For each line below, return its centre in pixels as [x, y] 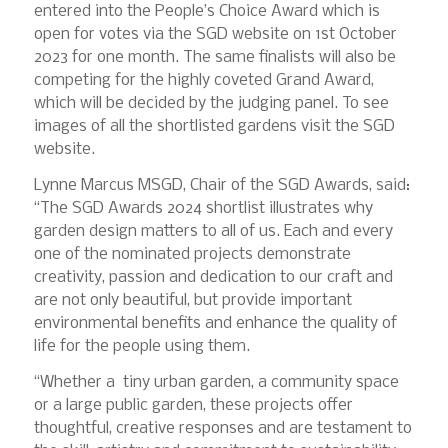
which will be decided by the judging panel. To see [211, 104]
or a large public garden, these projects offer [193, 405]
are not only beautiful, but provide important [192, 300]
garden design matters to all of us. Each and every [213, 231]
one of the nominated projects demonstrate [192, 254]
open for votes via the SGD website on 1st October [215, 35]
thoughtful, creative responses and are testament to [222, 428]
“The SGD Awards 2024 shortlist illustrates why [203, 208]
